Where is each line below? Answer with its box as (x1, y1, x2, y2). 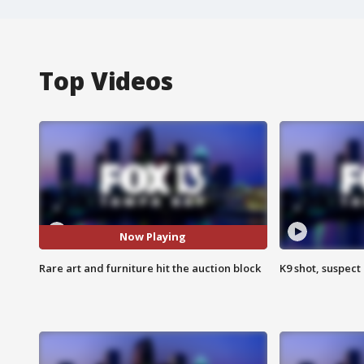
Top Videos (39, 63, 173, 97)
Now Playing (119, 229, 187, 245)
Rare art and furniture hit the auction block (39, 260, 261, 275)
